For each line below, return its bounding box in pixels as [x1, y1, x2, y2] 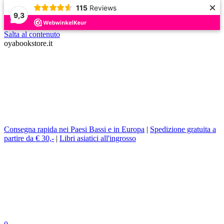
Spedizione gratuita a [150, 125, 216, 133]
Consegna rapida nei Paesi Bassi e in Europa [4, 125, 144, 133]
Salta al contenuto [4, 30, 60, 38]
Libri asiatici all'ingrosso [59, 134, 136, 142]
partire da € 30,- [4, 134, 54, 142]
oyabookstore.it [4, 39, 52, 47]
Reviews [89, 3, 116, 12]
